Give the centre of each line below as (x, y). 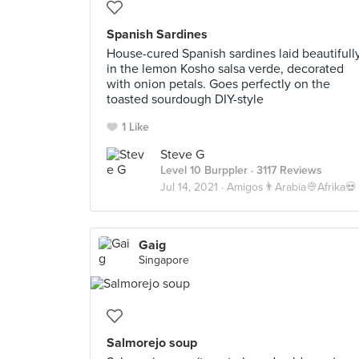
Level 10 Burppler (204, 170)
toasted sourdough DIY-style (185, 99)
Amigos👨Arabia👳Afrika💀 (292, 187)
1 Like (135, 127)
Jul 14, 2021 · (194, 187)
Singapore (164, 260)
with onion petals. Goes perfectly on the (218, 84)
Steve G (182, 155)
